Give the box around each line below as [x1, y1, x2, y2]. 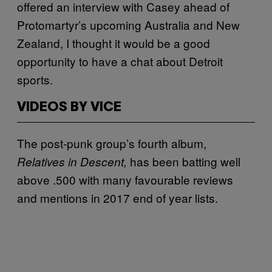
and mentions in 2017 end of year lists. [17, 189, 218, 206]
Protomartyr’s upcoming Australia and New [17, 16, 240, 33]
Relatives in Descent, [17, 153, 130, 169]
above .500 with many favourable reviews [17, 171, 233, 188]
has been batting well [130, 152, 240, 169]
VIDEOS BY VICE [17, 101, 121, 114]
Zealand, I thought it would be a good [17, 34, 210, 51]
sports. [17, 70, 53, 87]
